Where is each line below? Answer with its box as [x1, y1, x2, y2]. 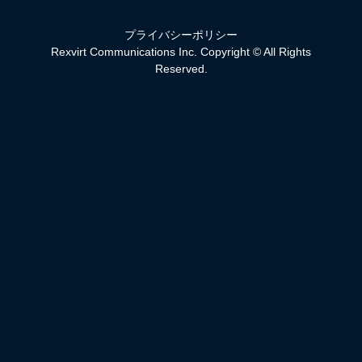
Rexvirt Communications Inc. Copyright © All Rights [51, 44, 311, 58]
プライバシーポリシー [124, 27, 238, 41]
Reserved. [154, 61, 208, 75]
